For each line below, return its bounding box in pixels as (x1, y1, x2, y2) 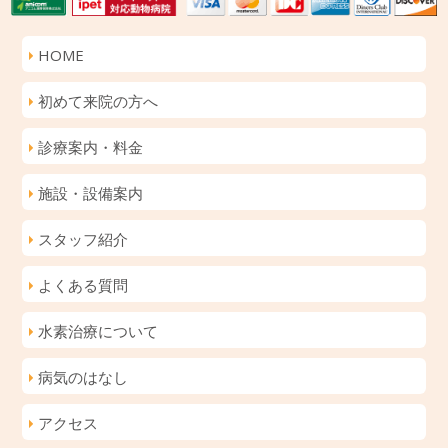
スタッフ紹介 (38, 229, 129, 250)
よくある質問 (38, 275, 129, 296)
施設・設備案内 (38, 183, 144, 204)
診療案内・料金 (38, 137, 144, 158)
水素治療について (38, 321, 159, 342)
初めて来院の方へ (38, 91, 159, 112)
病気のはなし (38, 367, 129, 388)
